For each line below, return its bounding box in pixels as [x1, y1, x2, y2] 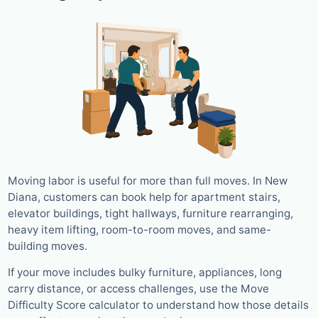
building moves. [8, 239, 87, 253]
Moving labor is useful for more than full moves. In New [8, 174, 287, 188]
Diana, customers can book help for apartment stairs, [8, 190, 280, 204]
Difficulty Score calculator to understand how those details [8, 297, 309, 312]
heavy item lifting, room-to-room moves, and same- [8, 223, 271, 237]
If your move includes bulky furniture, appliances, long [8, 265, 282, 279]
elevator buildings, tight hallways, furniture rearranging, [8, 207, 293, 221]
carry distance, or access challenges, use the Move [8, 281, 269, 295]
